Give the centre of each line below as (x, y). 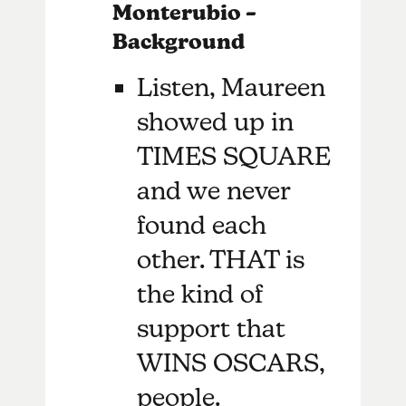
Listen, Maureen (232, 87)
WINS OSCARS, (231, 362)
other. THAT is (221, 259)
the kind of (200, 293)
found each (202, 224)
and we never (214, 190)
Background (180, 41)
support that (212, 328)
